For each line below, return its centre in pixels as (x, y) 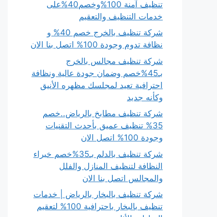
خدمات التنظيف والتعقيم (121, 16)
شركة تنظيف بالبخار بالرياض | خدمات (98, 194)
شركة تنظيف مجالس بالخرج (114, 61)
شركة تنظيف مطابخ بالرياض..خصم (103, 113)
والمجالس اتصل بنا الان (123, 178)
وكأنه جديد (145, 97)
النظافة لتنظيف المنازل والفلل (111, 166)
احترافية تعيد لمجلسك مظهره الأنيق (101, 85)
